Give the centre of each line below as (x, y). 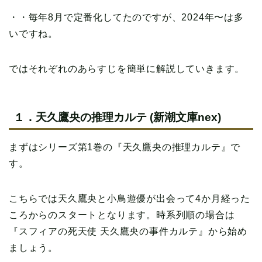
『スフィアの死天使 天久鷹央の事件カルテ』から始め (128, 231)
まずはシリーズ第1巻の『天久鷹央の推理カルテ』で (125, 147)
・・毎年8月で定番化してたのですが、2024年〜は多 (126, 18)
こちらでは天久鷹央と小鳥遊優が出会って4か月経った (130, 198)
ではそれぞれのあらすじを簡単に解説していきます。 (127, 69)
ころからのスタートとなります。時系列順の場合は (122, 215)
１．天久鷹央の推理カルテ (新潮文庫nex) (117, 117)
